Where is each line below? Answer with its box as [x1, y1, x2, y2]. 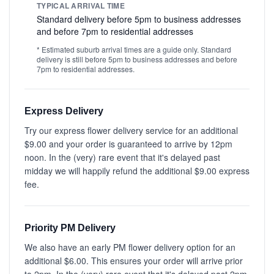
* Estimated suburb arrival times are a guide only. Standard [37, 44, 231, 54]
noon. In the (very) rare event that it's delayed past [24, 151, 220, 163]
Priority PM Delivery [24, 223, 116, 233]
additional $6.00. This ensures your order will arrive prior [24, 254, 243, 267]
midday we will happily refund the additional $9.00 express [24, 165, 250, 177]
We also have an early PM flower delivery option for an [24, 241, 235, 253]
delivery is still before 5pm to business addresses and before [37, 54, 237, 64]
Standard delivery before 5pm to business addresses [37, 13, 241, 25]
